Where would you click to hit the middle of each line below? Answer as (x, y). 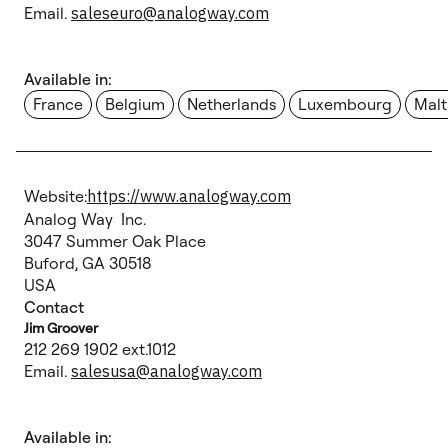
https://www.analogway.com (189, 196)
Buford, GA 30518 (96, 263)
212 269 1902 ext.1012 (100, 349)
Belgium (135, 104)
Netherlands (231, 104)
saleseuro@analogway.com (170, 13)
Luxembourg (345, 104)
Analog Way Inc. (93, 219)
